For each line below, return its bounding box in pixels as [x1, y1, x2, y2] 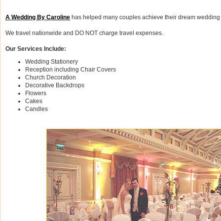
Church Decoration [25, 74, 76, 81]
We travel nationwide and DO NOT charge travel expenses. [5, 29, 163, 37]
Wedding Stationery [25, 58, 78, 65]
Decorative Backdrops [25, 81, 84, 89]
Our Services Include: [5, 45, 66, 52]
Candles [25, 105, 48, 112]
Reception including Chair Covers [25, 66, 116, 73]
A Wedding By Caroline [5, 13, 70, 21]
